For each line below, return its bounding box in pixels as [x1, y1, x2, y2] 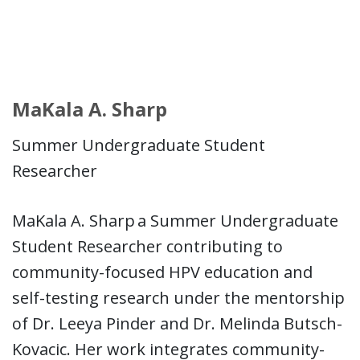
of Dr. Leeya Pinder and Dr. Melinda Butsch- [12, 312, 342, 334]
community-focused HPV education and [12, 260, 313, 283]
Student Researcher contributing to [12, 235, 283, 257]
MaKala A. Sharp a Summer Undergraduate [12, 209, 338, 231]
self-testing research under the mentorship [12, 286, 345, 309]
